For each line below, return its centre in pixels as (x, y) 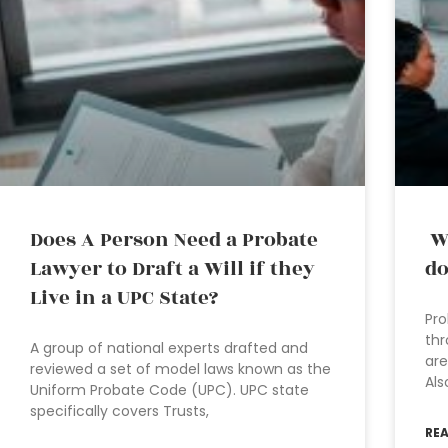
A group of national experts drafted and (169, 347)
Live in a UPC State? (124, 297)
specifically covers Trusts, (119, 410)
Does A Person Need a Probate (174, 239)
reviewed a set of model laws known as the (180, 368)
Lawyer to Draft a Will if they (172, 268)
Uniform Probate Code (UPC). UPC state (169, 389)
